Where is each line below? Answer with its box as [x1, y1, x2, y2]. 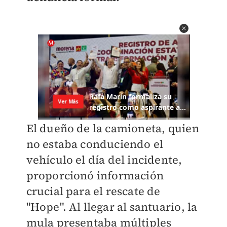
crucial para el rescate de [26, 183, 161, 199]
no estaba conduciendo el [26, 136, 164, 152]
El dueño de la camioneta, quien [26, 121, 199, 136]
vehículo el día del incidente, [26, 152, 182, 168]
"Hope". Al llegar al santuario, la [26, 199, 198, 215]
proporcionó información [26, 168, 164, 183]
